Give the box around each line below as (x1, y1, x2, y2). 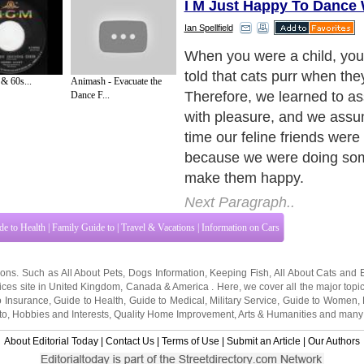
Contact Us (106, 314, 154, 327)
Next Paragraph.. (184, 173, 295, 190)
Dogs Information (128, 246, 205, 258)
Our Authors (308, 314, 360, 327)
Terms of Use (162, 314, 219, 327)
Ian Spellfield (184, 22, 233, 32)
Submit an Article (227, 314, 301, 327)
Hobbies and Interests (12, 288, 109, 300)
